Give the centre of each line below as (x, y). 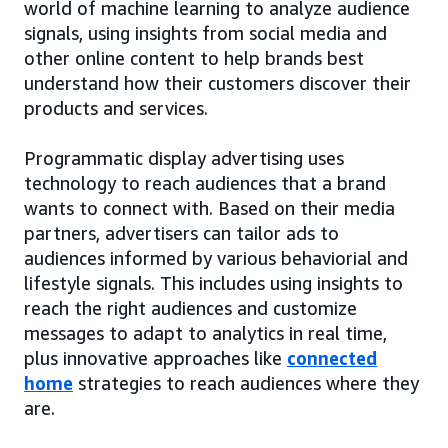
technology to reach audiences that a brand (205, 183)
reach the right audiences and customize (190, 308)
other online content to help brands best (194, 58)
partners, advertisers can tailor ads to (181, 233)
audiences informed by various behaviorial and (216, 258)
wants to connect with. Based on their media (209, 208)
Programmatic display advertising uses (184, 158)
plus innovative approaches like (155, 358)
